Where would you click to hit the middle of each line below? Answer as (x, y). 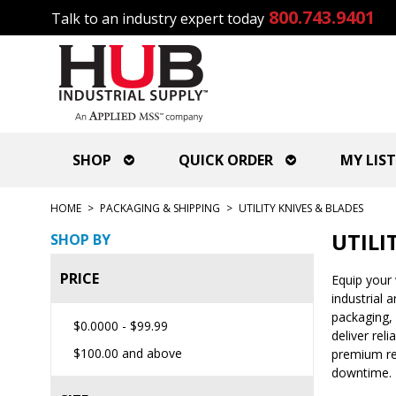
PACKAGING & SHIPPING (160, 208)
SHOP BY (80, 240)
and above (150, 353)
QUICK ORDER (226, 160)
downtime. (361, 373)
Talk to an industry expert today (158, 19)
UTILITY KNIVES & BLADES (301, 208)
